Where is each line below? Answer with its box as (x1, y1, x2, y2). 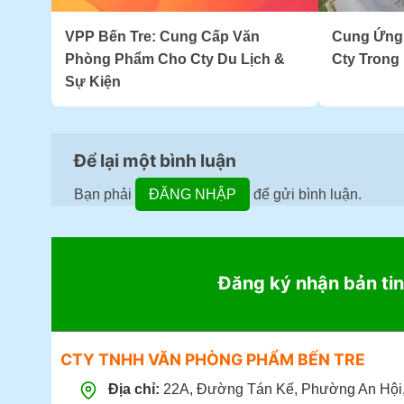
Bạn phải (74, 186, 135, 202)
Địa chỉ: (107, 381, 160, 398)
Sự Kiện (65, 73, 121, 89)
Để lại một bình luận (74, 149, 240, 171)
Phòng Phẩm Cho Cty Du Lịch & (65, 50, 285, 67)
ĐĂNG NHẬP (149, 186, 236, 202)
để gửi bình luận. (250, 186, 362, 202)
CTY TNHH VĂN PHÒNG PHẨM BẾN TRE (60, 350, 365, 370)
